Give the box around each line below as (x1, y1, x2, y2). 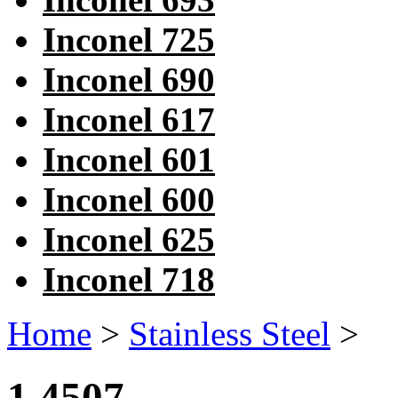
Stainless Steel (129, 314, 330, 354)
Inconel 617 (43, 100, 215, 139)
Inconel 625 (43, 220, 215, 259)
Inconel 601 (43, 140, 215, 179)
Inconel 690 (43, 60, 215, 99)
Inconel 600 (43, 180, 215, 219)
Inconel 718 (43, 260, 215, 299)
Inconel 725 (43, 20, 215, 60)
